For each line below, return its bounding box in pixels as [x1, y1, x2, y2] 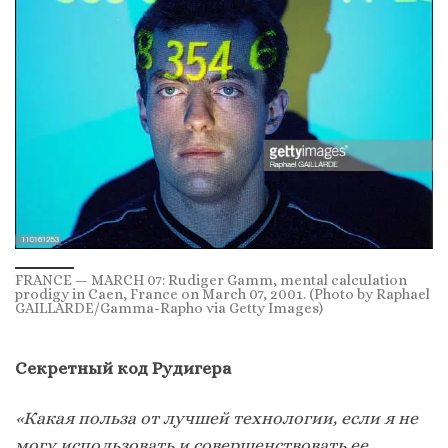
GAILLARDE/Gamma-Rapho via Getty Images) [15, 299, 323, 316]
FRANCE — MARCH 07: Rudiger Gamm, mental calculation [15, 271, 407, 288]
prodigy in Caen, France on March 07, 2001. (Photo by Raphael [15, 285, 430, 302]
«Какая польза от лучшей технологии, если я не [15, 407, 418, 428]
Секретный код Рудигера [15, 358, 231, 379]
